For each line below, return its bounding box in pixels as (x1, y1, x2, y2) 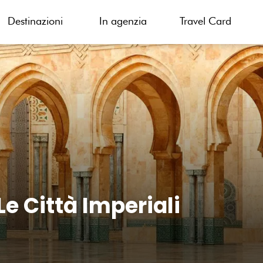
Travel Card (179, 15, 231, 27)
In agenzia (99, 15, 147, 27)
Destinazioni (7, 15, 63, 27)
